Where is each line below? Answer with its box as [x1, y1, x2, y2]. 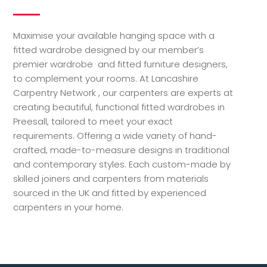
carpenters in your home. [13, 200, 124, 213]
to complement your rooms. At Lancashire [13, 72, 199, 85]
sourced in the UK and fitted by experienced [13, 186, 207, 199]
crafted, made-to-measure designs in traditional [13, 143, 230, 156]
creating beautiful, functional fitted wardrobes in [13, 100, 225, 113]
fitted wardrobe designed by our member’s [13, 43, 204, 56]
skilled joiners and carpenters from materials [13, 172, 209, 185]
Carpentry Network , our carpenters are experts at [13, 86, 234, 99]
